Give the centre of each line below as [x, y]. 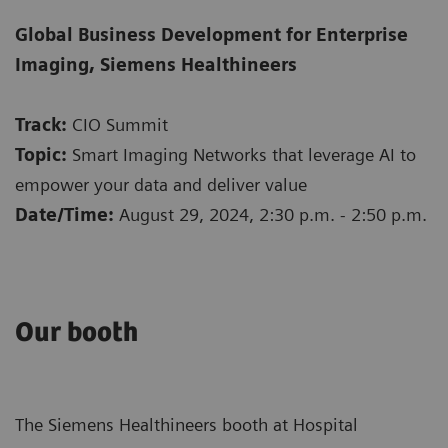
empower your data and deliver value [161, 185]
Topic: [43, 155]
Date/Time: [64, 215]
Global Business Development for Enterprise [211, 35]
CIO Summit [120, 125]
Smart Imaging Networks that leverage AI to [244, 155]
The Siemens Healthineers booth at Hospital [186, 424]
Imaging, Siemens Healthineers [156, 65]
